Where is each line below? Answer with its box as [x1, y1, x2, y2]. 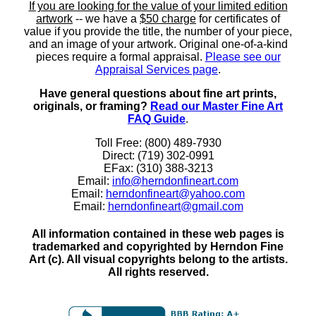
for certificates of [196, 12, 280, 25]
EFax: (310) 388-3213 [103, 162, 213, 174]
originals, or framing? [33, 99, 150, 112]
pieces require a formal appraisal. [35, 50, 205, 63]
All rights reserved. [107, 266, 209, 279]
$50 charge [140, 12, 196, 25]
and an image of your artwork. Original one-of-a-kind [28, 37, 288, 50]
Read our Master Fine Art [150, 99, 283, 112]
